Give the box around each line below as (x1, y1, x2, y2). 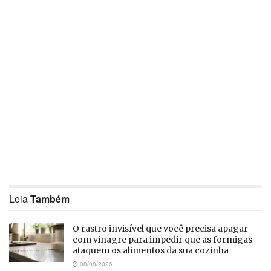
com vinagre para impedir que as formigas (73, 234, 252, 246)
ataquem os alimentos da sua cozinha (73, 245, 229, 256)
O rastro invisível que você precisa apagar (73, 223, 248, 235)
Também (30, 192, 70, 206)
